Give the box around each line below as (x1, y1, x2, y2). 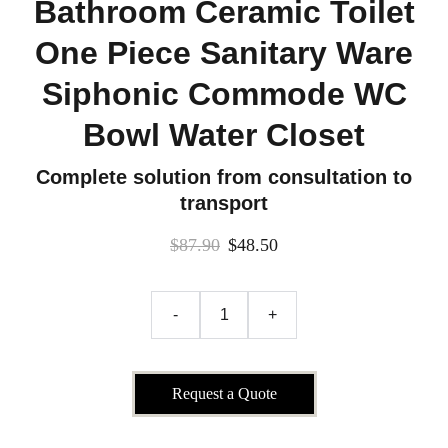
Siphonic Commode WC (41, 76, 407, 112)
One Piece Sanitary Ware (35, 35, 413, 71)
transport (180, 192, 268, 214)
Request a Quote (171, 385, 277, 402)
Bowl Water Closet (83, 117, 365, 153)
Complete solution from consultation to (36, 166, 412, 188)
